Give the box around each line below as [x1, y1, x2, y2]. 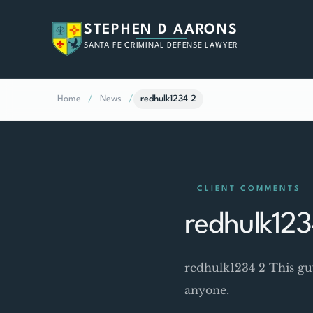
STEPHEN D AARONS [84, 23, 238, 37]
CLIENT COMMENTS [197, 184, 301, 193]
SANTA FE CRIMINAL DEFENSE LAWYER [84, 42, 239, 50]
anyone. [184, 282, 229, 297]
